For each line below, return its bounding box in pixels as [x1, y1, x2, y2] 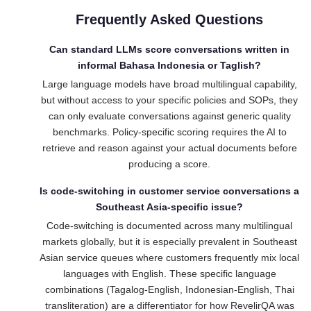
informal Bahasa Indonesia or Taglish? [78, 60, 261, 71]
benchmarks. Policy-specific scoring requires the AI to [52, 126, 287, 137]
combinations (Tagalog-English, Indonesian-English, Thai [44, 284, 294, 295]
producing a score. [128, 158, 210, 169]
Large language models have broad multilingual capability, [42, 78, 297, 90]
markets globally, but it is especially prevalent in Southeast [42, 236, 297, 247]
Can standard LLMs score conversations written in [49, 44, 289, 55]
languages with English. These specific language [62, 268, 276, 279]
